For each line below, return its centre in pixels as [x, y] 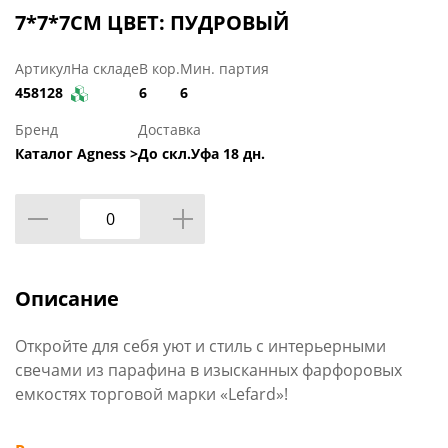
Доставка [169, 129]
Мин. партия [224, 69]
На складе [105, 69]
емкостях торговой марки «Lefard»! [151, 393]
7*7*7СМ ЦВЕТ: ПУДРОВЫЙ [152, 23]
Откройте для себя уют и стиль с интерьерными [200, 345]
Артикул [43, 69]
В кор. [159, 69]
